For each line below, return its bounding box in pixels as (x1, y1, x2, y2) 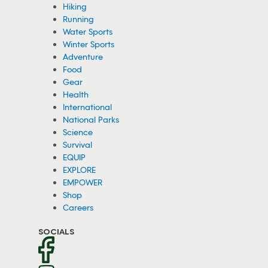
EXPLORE (63, 165, 96, 175)
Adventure (63, 51, 103, 62)
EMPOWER (63, 177, 103, 188)
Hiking (63, 1, 87, 12)
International (63, 102, 112, 112)
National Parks (63, 114, 120, 125)
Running (63, 14, 95, 25)
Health (63, 89, 89, 100)
